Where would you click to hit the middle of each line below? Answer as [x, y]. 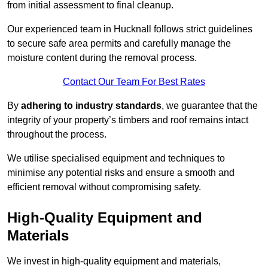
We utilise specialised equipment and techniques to [116, 159]
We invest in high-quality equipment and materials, [114, 261]
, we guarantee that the [210, 106]
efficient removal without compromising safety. [104, 187]
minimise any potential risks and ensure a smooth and [121, 173]
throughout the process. [57, 135]
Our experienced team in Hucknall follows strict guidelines [130, 29]
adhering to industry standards [91, 106]
